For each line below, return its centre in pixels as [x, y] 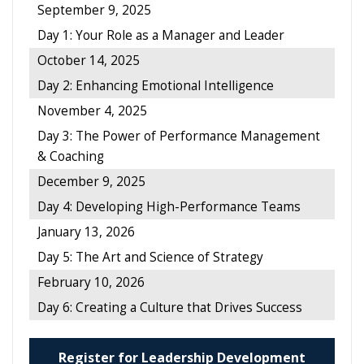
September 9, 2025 [94, 11]
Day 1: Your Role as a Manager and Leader [161, 36]
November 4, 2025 [92, 111]
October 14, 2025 [89, 61]
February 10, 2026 [91, 283]
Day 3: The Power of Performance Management [179, 136]
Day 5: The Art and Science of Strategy [150, 258]
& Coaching [71, 157]
